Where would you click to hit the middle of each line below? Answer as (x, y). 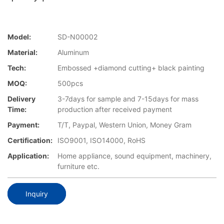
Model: (19, 37)
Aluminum (73, 52)
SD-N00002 (77, 37)
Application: (28, 156)
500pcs (70, 83)
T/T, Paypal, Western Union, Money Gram (124, 125)
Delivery (21, 99)
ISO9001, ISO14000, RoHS (101, 140)
